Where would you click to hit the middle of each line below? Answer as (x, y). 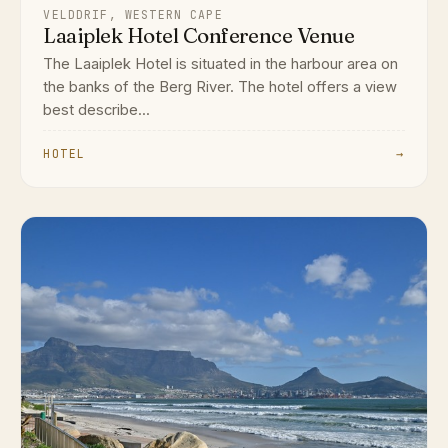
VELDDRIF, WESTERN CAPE (133, 15)
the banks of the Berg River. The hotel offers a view (220, 87)
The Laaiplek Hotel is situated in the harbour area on (221, 64)
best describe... (97, 110)
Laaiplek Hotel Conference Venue (199, 36)
